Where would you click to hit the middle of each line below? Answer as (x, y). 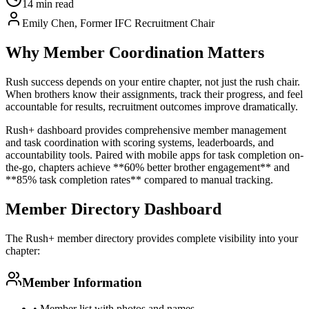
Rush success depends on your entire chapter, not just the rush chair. (153, 82)
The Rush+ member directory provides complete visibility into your (152, 238)
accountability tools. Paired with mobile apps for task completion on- (154, 155)
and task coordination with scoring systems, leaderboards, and (140, 143)
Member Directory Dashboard (113, 209)
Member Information (82, 282)
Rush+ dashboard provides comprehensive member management (146, 130)
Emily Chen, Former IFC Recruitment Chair (118, 23)
